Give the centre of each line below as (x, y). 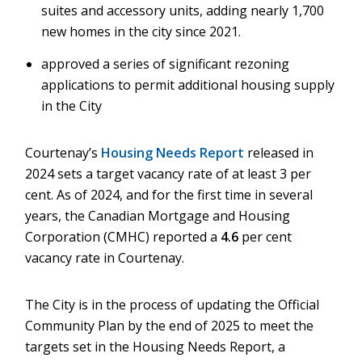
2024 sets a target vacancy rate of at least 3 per (168, 174)
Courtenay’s (63, 153)
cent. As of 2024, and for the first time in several (169, 195)
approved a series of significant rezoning (166, 64)
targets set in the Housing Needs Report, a (156, 347)
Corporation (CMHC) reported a (123, 237)
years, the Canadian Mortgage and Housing (158, 216)
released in (279, 153)
